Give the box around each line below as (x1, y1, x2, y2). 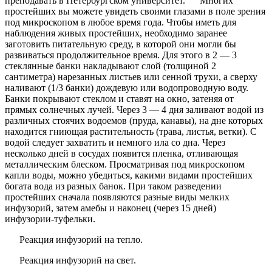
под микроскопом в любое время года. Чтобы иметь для (5, 17, 236, 28)
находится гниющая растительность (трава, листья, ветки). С (5, 126, 257, 137)
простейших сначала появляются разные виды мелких (5, 192, 229, 203)
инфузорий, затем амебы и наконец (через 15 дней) (5, 203, 216, 214)
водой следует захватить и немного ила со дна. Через (5, 137, 225, 148)
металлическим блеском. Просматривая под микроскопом (5, 159, 245, 170)
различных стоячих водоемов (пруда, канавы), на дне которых (5, 115, 263, 126)
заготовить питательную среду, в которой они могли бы (5, 39, 236, 50)
